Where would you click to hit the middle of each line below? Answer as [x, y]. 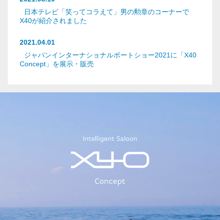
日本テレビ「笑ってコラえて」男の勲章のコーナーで [106, 12]
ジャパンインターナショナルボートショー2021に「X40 [109, 55]
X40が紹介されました [53, 21]
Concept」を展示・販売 [57, 64]
